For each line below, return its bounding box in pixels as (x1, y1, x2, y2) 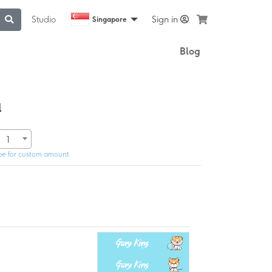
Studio (32, 13, 56, 25)
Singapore (92, 15, 127, 24)
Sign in (152, 13, 180, 25)
